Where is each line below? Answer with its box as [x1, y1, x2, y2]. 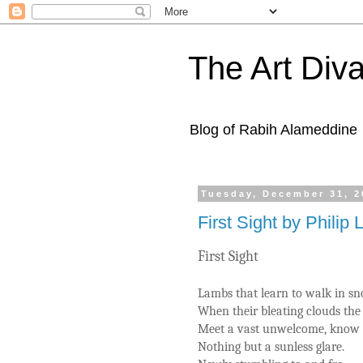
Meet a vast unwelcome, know [198, 321, 360, 336]
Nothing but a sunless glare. [198, 339, 344, 354]
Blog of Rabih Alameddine [190, 122, 357, 138]
